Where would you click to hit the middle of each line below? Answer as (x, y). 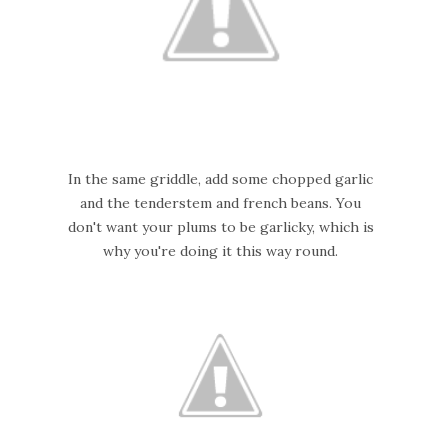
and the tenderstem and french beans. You (221, 203)
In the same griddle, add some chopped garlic (221, 179)
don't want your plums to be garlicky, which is (220, 227)
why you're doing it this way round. (221, 251)
